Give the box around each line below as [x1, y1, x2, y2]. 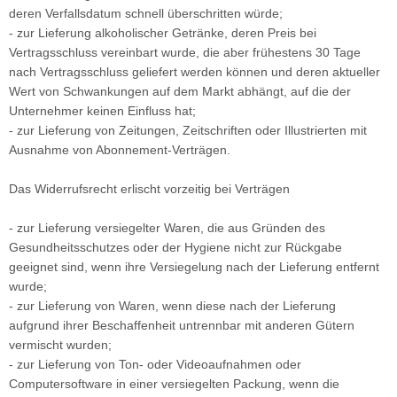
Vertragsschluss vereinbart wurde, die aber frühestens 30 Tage [9, 45, 361, 59]
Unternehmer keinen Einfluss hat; [9, 104, 196, 118]
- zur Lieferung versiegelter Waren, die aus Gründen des [9, 221, 325, 235]
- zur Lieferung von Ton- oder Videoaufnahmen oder [9, 357, 301, 371]
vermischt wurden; [9, 338, 112, 352]
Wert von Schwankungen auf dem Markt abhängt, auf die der [9, 84, 351, 98]
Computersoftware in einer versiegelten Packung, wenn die [9, 377, 339, 391]
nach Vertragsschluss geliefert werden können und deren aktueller [9, 65, 380, 79]
